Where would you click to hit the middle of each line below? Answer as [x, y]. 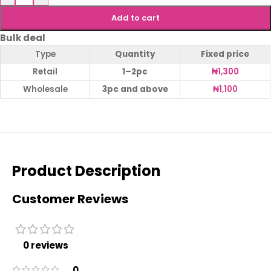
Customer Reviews [70, 199]
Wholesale [45, 89]
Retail [45, 72]
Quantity [135, 54]
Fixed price [225, 54]
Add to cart [135, 18]
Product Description [87, 171]
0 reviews [45, 245]
